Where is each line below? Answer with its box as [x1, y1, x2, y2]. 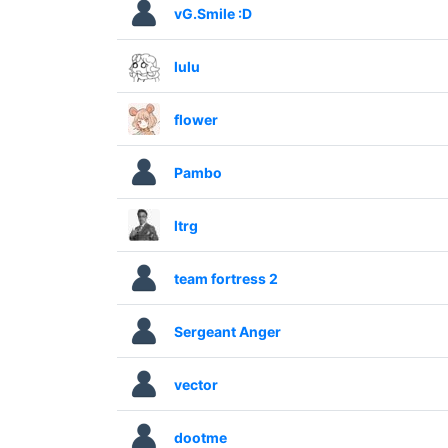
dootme [173, 428, 227, 446]
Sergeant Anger [173, 322, 281, 340]
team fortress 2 [173, 269, 278, 287]
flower [173, 110, 218, 128]
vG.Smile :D [173, 4, 252, 22]
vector [173, 375, 218, 393]
